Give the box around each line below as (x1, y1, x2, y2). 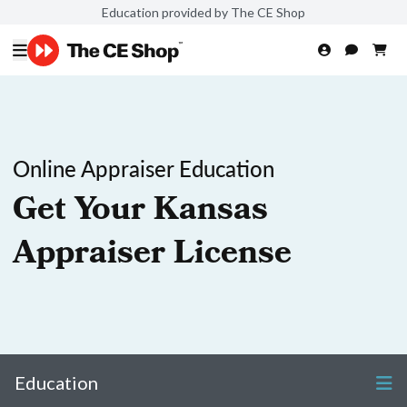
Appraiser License (13, 229, 292, 283)
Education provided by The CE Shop (102, 4, 305, 20)
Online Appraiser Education (13, 153, 274, 184)
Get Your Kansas (13, 185, 268, 240)
